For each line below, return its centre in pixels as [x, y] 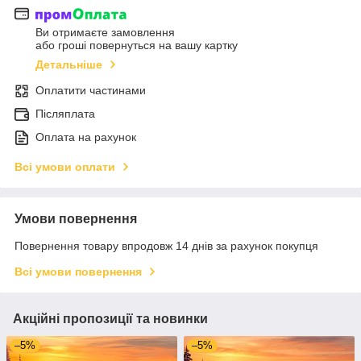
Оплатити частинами [91, 91]
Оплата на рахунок [86, 137]
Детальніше [69, 65]
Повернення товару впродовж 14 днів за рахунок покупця [166, 246]
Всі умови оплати [65, 167]
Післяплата [65, 114]
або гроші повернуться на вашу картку [137, 46]
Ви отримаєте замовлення [105, 33]
